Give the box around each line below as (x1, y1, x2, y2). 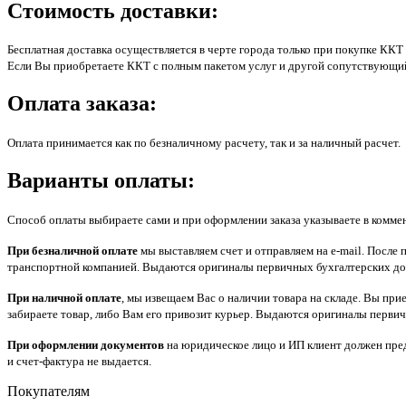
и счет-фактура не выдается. (7, 354, 151, 369)
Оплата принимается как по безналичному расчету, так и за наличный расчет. (7, 136, 401, 150)
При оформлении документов (7, 338, 164, 353)
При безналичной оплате (7, 244, 138, 258)
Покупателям (7, 383, 90, 400)
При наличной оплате (7, 291, 121, 305)
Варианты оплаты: (7, 169, 195, 193)
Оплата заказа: (7, 92, 157, 116)
